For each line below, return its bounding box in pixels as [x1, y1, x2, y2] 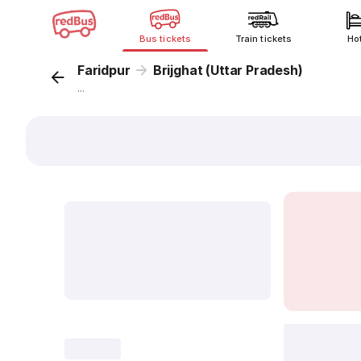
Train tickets [235, 33, 292, 44]
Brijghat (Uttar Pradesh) [152, 62, 303, 78]
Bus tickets [139, 33, 191, 44]
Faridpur [77, 62, 131, 78]
